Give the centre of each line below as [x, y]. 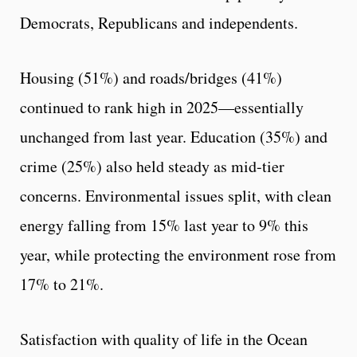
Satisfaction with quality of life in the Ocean [164, 339]
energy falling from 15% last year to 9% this [164, 226]
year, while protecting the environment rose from [178, 255]
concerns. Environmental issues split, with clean [176, 196]
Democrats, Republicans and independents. [159, 23]
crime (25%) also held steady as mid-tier [152, 167]
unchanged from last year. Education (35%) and [174, 137]
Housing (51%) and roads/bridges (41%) [151, 78]
